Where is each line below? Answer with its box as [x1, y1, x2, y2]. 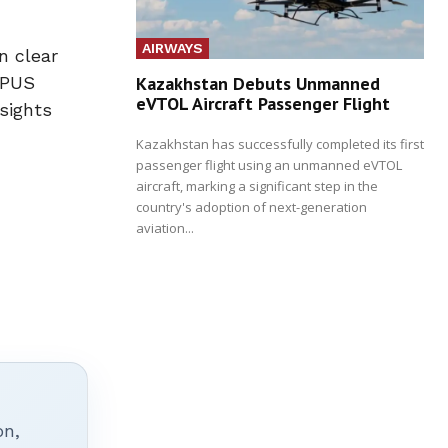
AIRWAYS [142, 39, 203, 56]
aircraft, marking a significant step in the [136, 176, 378, 195]
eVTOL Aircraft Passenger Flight [136, 91, 390, 115]
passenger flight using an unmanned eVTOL [136, 155, 402, 174]
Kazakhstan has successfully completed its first [136, 134, 424, 153]
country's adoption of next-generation [136, 197, 367, 216]
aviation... [136, 218, 194, 237]
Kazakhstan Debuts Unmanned [136, 71, 380, 95]
